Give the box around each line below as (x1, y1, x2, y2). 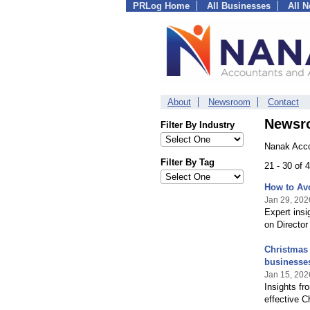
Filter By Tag (161, 157, 215, 167)
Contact (268, 97, 299, 107)
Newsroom (208, 97, 250, 107)
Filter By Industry (161, 120, 235, 130)
